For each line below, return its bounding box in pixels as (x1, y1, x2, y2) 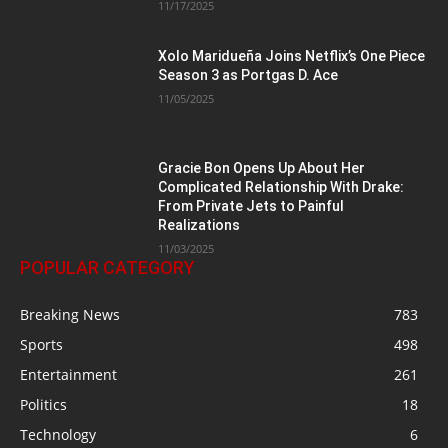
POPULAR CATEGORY (20, 256, 195, 278)
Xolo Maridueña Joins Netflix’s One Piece (158, 47, 426, 64)
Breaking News (20, 304, 120, 324)
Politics (20, 394, 67, 414)
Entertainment (20, 364, 117, 384)
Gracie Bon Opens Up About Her (158, 159, 366, 176)
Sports (20, 334, 63, 354)
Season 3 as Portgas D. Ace (158, 66, 339, 83)
